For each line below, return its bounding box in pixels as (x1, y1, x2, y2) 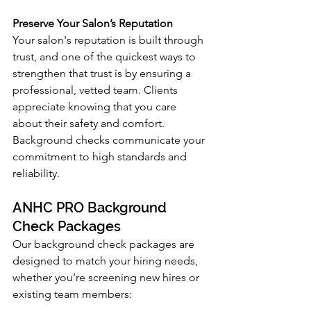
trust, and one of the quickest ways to (12, 49, 199, 63)
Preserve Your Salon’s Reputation (12, 16, 173, 30)
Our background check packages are (12, 237, 197, 251)
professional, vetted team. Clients (12, 83, 180, 96)
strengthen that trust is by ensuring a (12, 66, 194, 80)
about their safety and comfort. (12, 116, 167, 130)
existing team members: (12, 287, 132, 301)
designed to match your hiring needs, (12, 253, 201, 267)
